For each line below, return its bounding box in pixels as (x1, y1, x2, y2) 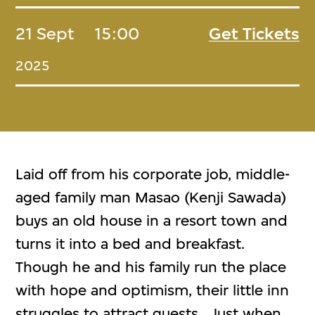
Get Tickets (208, 23, 300, 44)
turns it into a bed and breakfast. (15, 234, 245, 252)
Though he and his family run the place (15, 257, 287, 276)
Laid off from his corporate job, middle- (15, 165, 290, 183)
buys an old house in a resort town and (15, 211, 288, 229)
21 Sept (15, 23, 75, 44)
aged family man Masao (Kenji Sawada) (15, 188, 287, 206)
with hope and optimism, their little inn (15, 281, 290, 299)
